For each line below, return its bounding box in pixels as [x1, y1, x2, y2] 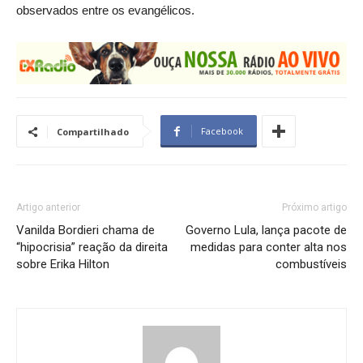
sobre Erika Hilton [16, 257, 109, 272]
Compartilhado [57, 126, 129, 139]
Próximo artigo [282, 202, 347, 214]
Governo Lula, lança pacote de [186, 223, 347, 238]
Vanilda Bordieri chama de [16, 223, 155, 238]
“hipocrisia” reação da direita [16, 240, 168, 255]
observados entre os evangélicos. [16, 3, 194, 17]
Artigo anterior [16, 202, 80, 214]
